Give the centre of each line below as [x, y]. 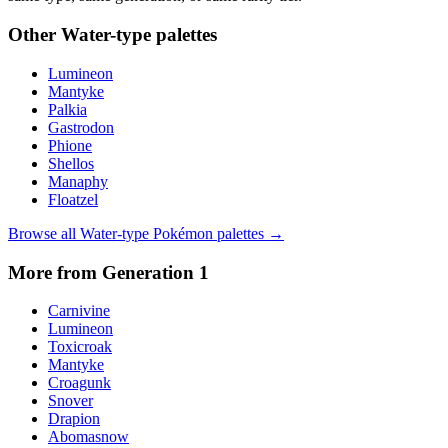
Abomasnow [88, 437]
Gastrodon [81, 127]
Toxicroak [80, 347]
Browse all [44, 233]
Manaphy [78, 181]
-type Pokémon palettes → [200, 233]
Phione [70, 145]
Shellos [71, 163]
